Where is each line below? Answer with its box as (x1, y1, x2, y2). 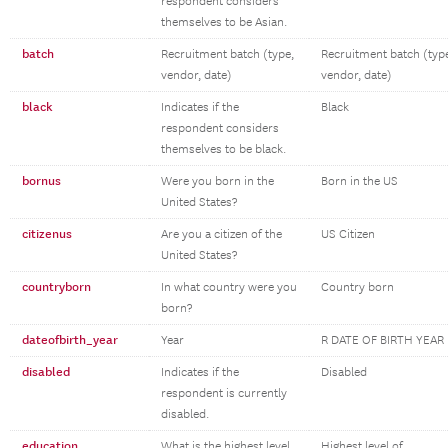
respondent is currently (161, 386, 287, 401)
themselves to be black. (161, 142, 286, 157)
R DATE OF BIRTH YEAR (321, 333, 444, 348)
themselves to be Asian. (161, 15, 287, 30)
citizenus (22, 226, 72, 242)
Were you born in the (161, 174, 274, 189)
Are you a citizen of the (161, 227, 282, 242)
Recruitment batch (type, (161, 47, 294, 62)
